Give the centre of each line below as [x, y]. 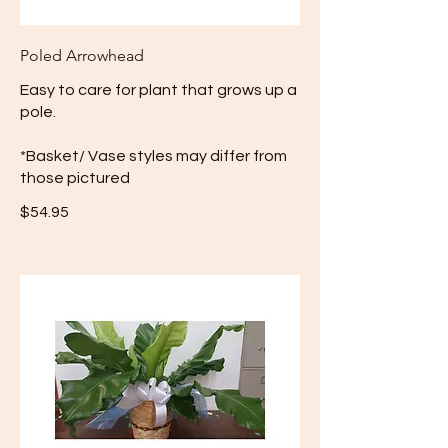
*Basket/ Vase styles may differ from [153, 155]
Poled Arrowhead [82, 55]
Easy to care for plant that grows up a [158, 89]
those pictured [75, 177]
